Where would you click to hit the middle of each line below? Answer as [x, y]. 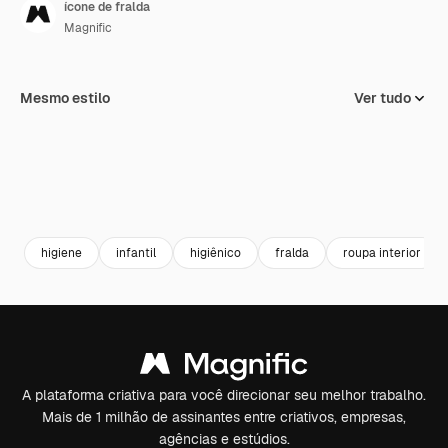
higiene [61, 252]
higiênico [215, 252]
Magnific [88, 28]
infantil [136, 252]
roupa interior [382, 252]
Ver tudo [382, 98]
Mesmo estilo [65, 98]
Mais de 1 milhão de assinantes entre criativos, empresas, [224, 417]
